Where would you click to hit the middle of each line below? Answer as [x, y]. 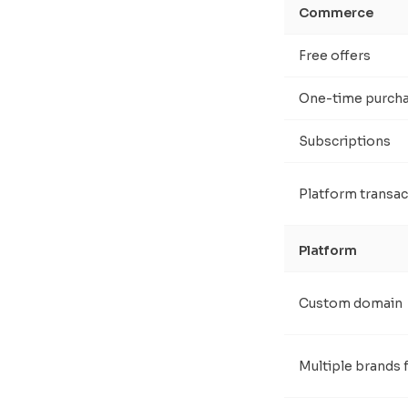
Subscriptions [345, 141]
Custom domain [351, 303]
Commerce [336, 13]
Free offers [335, 56]
